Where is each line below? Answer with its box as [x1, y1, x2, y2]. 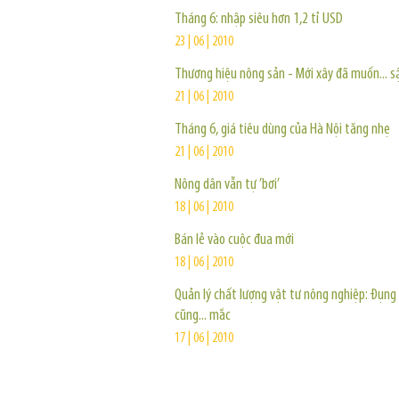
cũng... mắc [175, 307, 231, 324]
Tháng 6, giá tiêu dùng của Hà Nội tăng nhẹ [175, 121, 390, 138]
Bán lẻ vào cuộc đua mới [175, 232, 294, 248]
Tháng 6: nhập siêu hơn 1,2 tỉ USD [175, 11, 343, 28]
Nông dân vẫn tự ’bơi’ [175, 176, 280, 193]
